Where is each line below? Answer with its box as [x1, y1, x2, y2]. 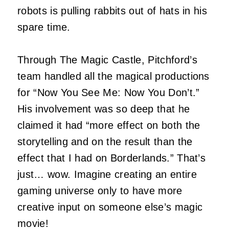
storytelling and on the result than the [17, 136, 193, 148]
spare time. [17, 21, 71, 33]
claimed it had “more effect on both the [17, 120, 200, 131]
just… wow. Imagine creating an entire [17, 169, 197, 180]
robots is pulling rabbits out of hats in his [17, 5, 208, 17]
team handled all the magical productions [17, 71, 210, 82]
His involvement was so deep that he [17, 103, 190, 115]
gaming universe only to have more [17, 185, 182, 197]
